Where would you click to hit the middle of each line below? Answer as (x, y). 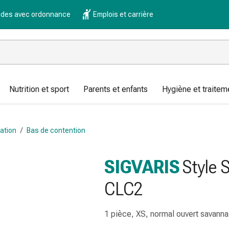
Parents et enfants (116, 89)
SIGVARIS (142, 167)
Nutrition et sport (39, 89)
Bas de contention (56, 130)
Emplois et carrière (123, 14)
